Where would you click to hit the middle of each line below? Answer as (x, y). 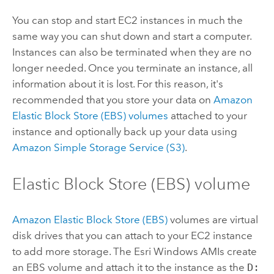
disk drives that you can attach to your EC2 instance (132, 236)
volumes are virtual (213, 220)
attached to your (207, 116)
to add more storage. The (73, 252)
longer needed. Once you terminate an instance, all (132, 68)
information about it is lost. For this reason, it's (117, 84)
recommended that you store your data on (113, 100)
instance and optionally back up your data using (124, 132)
